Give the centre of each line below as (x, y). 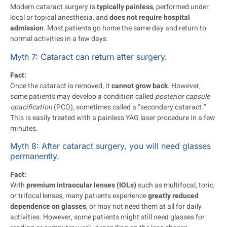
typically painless (125, 7)
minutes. (24, 128)
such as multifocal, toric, (176, 185)
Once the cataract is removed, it (61, 86)
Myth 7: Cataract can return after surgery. (89, 56)
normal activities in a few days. (59, 39)
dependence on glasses (48, 207)
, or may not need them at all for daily (144, 207)
